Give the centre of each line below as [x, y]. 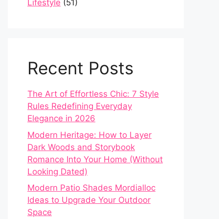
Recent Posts [80, 68]
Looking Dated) [57, 171]
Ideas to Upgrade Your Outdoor [89, 200]
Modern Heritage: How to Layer [89, 135]
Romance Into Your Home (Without [95, 159]
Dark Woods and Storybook [81, 147]
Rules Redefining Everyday [80, 106]
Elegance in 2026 [61, 119]
